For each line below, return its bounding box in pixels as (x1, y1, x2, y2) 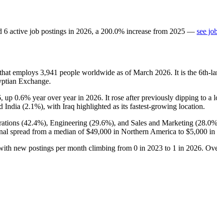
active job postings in (8, 27, 76, 35)
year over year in (31, 93, 86, 102)
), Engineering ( (44, 118, 92, 127)
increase (126, 27, 151, 35)
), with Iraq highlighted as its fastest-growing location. (41, 102, 205, 110)
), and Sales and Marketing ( (111, 118, 198, 127)
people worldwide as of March (58, 68, 155, 77)
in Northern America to (111, 127, 186, 136)
